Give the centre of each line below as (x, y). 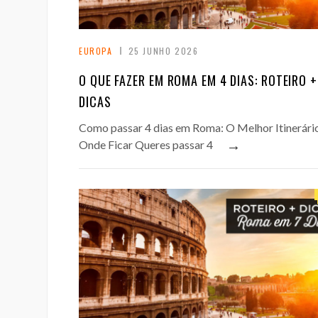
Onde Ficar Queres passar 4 (146, 145)
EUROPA (96, 51)
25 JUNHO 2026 (163, 51)
